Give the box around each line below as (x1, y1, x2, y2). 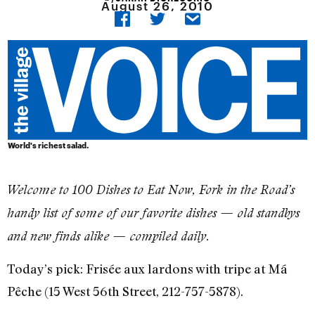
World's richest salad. (8, 141, 89, 150)
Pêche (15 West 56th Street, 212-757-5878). (7, 283, 243, 300)
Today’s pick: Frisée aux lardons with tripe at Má (7, 261, 288, 277)
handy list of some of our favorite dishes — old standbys (7, 205, 300, 221)
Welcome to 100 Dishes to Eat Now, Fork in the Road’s (7, 182, 295, 198)
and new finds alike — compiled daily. (7, 229, 210, 244)
